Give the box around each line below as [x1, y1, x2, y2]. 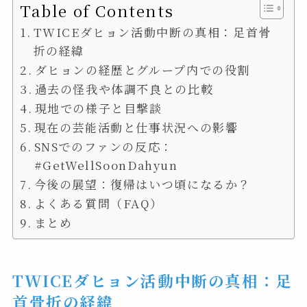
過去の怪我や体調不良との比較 [34, 80, 214, 98]
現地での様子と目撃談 [34, 99, 162, 117]
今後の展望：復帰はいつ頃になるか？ [34, 175, 251, 193]
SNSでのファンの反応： [34, 138, 173, 156]
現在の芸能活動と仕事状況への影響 [34, 119, 238, 136]
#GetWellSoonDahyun [34, 156, 178, 174]
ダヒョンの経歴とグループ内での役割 [34, 61, 250, 79]
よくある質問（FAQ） [34, 195, 163, 212]
